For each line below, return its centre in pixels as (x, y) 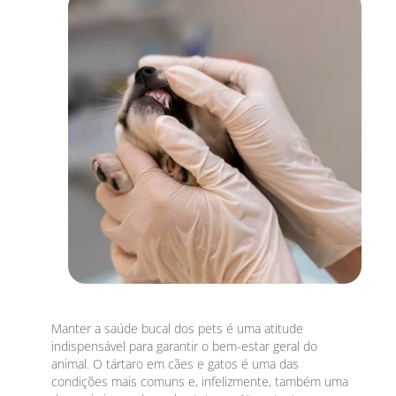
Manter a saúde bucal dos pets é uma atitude (178, 328)
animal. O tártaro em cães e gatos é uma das (175, 363)
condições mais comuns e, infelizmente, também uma (200, 381)
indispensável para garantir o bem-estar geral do (185, 346)
